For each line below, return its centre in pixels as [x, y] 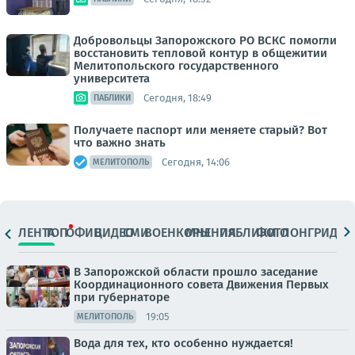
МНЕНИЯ [211, 232]
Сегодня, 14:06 [196, 162]
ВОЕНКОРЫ [177, 232]
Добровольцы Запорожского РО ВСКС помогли [205, 40]
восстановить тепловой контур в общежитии [200, 53]
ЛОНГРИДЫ [314, 232]
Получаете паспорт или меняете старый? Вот [200, 130]
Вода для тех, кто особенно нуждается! [183, 343]
